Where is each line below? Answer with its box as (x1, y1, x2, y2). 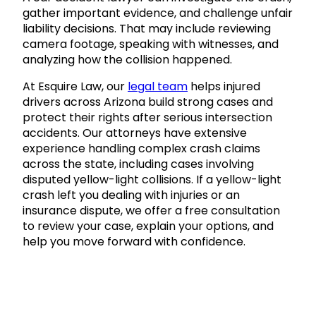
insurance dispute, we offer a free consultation (23, 202, 280, 219)
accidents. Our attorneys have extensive (23, 125, 247, 142)
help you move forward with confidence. (23, 233, 245, 250)
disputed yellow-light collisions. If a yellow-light (23, 171, 281, 188)
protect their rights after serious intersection (23, 109, 272, 126)
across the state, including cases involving (23, 156, 254, 173)
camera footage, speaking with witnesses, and (23, 36, 279, 53)
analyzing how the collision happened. (23, 51, 232, 68)
